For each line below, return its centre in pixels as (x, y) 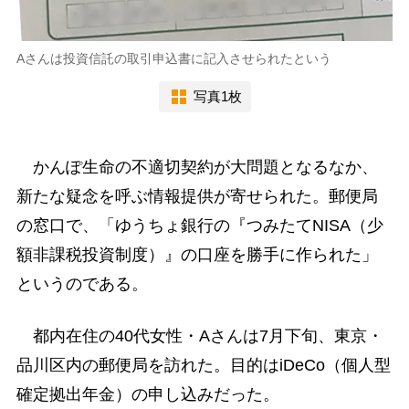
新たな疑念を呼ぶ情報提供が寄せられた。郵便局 (197, 197)
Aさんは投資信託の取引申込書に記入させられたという (173, 58)
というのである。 (82, 284)
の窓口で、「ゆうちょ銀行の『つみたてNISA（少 (199, 226)
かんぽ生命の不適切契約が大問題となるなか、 (197, 168)
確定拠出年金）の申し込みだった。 (147, 395)
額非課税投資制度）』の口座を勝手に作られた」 (197, 255)
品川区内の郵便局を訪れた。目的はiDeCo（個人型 (203, 366)
